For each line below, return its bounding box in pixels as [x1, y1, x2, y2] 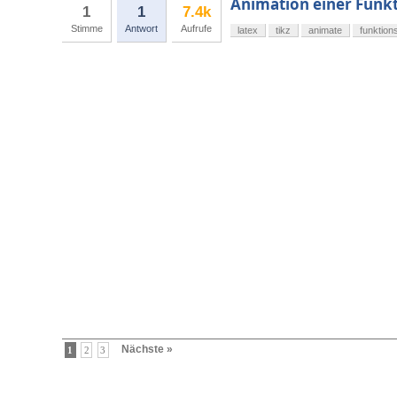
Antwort [125, 23, 158, 35]
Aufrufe [181, 23, 212, 35]
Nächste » [121, 343, 173, 356]
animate [308, 25, 342, 36]
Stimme [70, 23, 103, 35]
